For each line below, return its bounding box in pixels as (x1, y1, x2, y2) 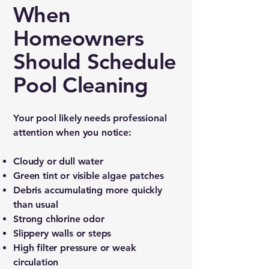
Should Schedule (13, 49, 177, 74)
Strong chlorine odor (13, 213, 104, 225)
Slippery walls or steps (13, 228, 112, 239)
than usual (13, 199, 58, 210)
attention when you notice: (13, 127, 131, 138)
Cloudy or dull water (13, 156, 103, 167)
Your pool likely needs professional (13, 112, 167, 124)
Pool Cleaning (13, 72, 148, 98)
